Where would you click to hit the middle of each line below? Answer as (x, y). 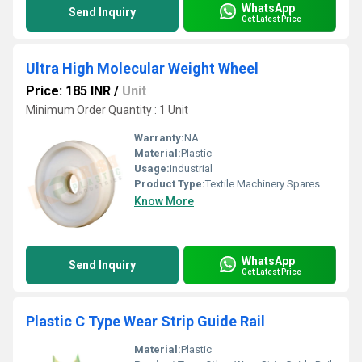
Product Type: (170, 184)
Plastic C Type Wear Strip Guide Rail (145, 321)
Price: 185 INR (68, 91)
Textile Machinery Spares (263, 184)
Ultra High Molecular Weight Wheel (142, 68)
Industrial (191, 168)
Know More (164, 201)
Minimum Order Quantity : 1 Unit (107, 110)
